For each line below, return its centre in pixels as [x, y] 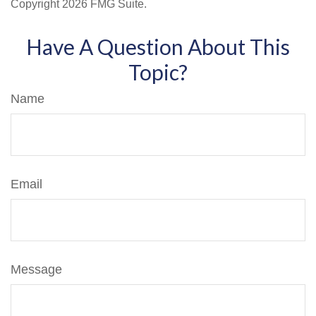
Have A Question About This [158, 47]
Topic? [158, 72]
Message [36, 269]
